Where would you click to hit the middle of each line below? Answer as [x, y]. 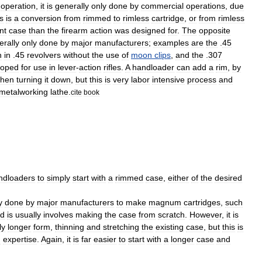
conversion [41, 18]
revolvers [44, 55]
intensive [168, 80]
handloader [153, 67]
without [76, 55]
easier [105, 239]
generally [72, 6]
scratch [171, 215]
